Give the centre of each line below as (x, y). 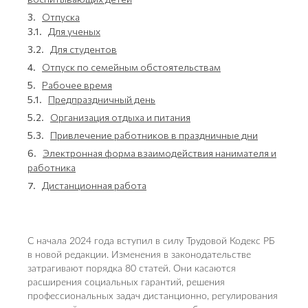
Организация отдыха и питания (120, 117)
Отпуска (61, 17)
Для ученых (74, 31)
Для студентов (84, 49)
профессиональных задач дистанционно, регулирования (153, 296)
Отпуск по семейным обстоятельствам (131, 67)
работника (52, 167)
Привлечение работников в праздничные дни (154, 135)
